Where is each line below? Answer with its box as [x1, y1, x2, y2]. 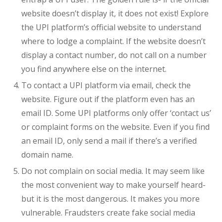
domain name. [21, 149, 73, 161]
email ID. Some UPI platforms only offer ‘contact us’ [21, 108, 211, 119]
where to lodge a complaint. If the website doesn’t [21, 36, 206, 47]
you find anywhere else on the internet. [21, 63, 166, 75]
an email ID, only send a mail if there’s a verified [21, 135, 197, 147]
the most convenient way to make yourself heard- [21, 179, 206, 191]
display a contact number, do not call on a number [21, 50, 207, 61]
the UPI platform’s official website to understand [21, 22, 201, 33]
